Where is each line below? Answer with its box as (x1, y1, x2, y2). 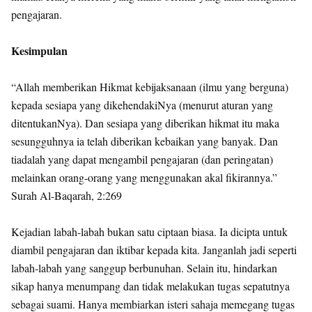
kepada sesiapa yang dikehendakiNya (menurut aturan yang (11, 97, 273, 112)
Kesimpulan (11, 42, 68, 58)
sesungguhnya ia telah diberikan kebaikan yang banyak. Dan (11, 134, 278, 148)
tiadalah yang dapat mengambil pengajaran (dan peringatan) (11, 152, 273, 166)
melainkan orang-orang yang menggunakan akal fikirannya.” (11, 170, 277, 185)
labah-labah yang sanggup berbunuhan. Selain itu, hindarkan (11, 260, 277, 275)
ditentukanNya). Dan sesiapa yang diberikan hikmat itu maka (11, 116, 279, 130)
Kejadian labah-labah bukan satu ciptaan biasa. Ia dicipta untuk (11, 224, 288, 239)
